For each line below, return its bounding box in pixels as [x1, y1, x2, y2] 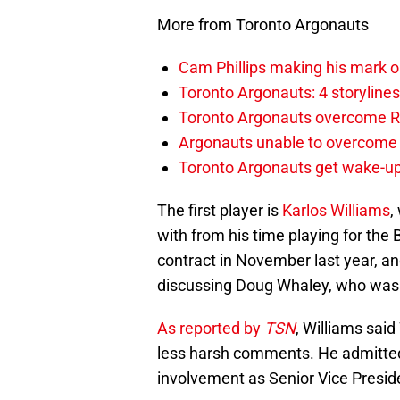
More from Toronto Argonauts [157, 15, 369, 35]
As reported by [157, 319, 264, 338]
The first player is [157, 201, 282, 221]
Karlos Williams [282, 201, 390, 221]
